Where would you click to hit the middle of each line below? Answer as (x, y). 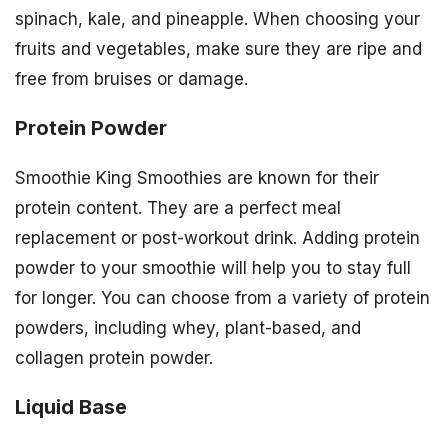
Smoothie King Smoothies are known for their (197, 177)
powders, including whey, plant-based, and (188, 327)
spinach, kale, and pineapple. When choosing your (217, 18)
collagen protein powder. (114, 357)
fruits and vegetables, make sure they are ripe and (218, 48)
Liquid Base (71, 406)
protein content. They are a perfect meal (178, 207)
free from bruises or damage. (131, 78)
